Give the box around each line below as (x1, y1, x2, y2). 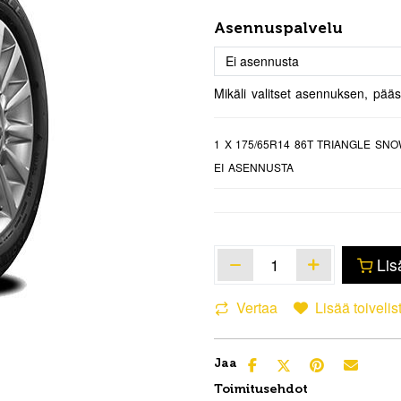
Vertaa (236, 296, 277, 318)
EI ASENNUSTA (214, 158, 294, 175)
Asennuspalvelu (214, 18, 343, 38)
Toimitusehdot (214, 380, 308, 397)
